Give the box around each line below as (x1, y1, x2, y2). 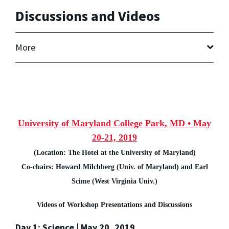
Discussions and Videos (15, 7, 160, 26)
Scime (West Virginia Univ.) (72, 177, 157, 185)
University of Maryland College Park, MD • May (18, 118, 211, 128)
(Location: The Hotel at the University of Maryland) (33, 148, 196, 156)
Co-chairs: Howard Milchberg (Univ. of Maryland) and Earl (21, 163, 208, 171)
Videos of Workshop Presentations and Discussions (37, 200, 192, 209)
